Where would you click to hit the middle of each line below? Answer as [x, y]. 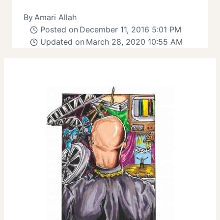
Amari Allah [56, 17]
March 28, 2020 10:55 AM [134, 42]
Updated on [62, 42]
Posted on [59, 30]
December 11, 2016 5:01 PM [130, 30]
